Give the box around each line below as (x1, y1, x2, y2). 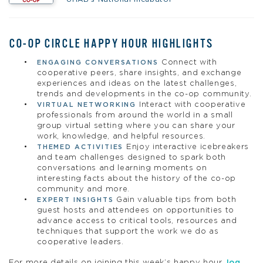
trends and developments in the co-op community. (36, 90, 252, 98)
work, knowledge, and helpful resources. (36, 132, 206, 140)
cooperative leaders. (36, 238, 124, 246)
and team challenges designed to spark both (36, 153, 226, 161)
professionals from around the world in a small (36, 111, 233, 119)
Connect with (161, 58, 217, 66)
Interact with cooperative (136, 100, 246, 109)
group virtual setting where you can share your (36, 122, 235, 130)
